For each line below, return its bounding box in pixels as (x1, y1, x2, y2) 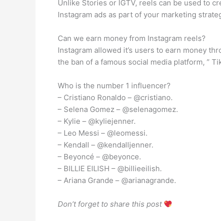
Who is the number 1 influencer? (58, 81, 171, 90)
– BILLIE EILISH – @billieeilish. (58, 164, 162, 173)
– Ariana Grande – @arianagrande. (58, 176, 176, 185)
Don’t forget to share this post (58, 199, 164, 209)
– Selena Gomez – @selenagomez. (58, 105, 178, 114)
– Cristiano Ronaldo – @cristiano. (58, 93, 173, 102)
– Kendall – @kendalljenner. (58, 140, 153, 149)
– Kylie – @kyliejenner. (58, 116, 136, 126)
